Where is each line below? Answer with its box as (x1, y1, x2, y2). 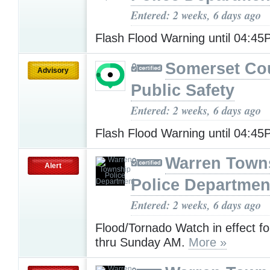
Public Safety (131, 81, 234, 99)
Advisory (37, 66, 69, 75)
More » (189, 236, 227, 250)
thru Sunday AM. (95, 236, 189, 250)
